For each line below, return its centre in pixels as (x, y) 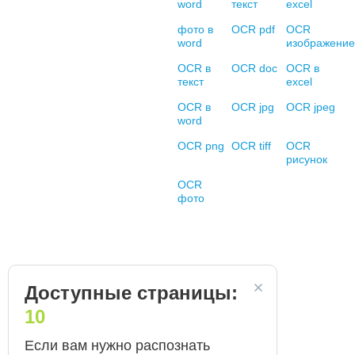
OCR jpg (253, 107)
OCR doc (255, 68)
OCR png (201, 146)
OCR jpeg (310, 107)
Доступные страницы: (131, 293)
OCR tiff (252, 146)
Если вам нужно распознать (117, 345)
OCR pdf (254, 29)
